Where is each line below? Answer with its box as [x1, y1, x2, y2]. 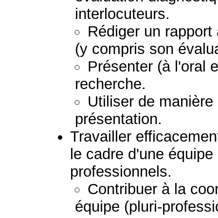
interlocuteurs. [75, 5, 170, 22]
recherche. [75, 75, 146, 92]
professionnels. [70, 163, 172, 180]
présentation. [75, 110, 163, 127]
